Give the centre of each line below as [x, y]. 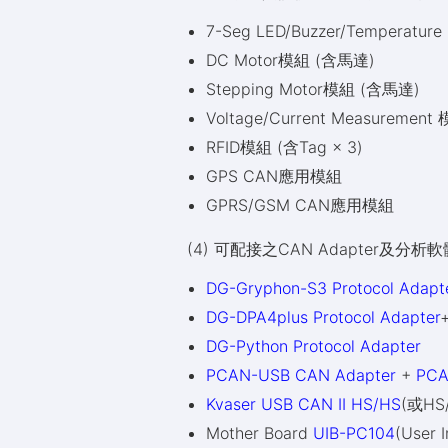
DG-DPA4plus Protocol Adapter [323, 317]
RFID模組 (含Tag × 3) [285, 147]
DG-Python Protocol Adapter [314, 346]
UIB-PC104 [352, 433]
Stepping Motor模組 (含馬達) [313, 89]
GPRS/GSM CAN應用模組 [300, 205]
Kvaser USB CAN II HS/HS [304, 404]
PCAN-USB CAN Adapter [301, 375]
